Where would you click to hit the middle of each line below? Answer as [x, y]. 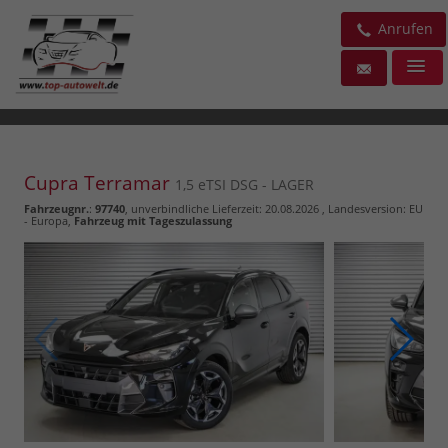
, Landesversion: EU [371, 208]
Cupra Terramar [99, 182]
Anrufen [403, 28]
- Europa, [49, 220]
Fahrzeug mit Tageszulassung [153, 220]
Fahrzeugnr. [56, 208]
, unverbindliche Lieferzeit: [195, 208]
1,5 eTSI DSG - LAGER [244, 184]
